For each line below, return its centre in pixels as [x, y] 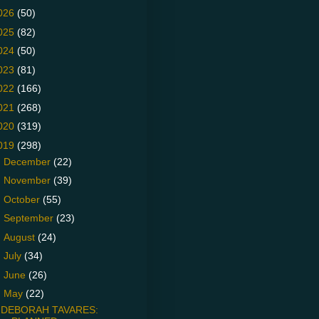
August [20, 237]
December [28, 161]
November [28, 181]
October [23, 199]
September [30, 218]
